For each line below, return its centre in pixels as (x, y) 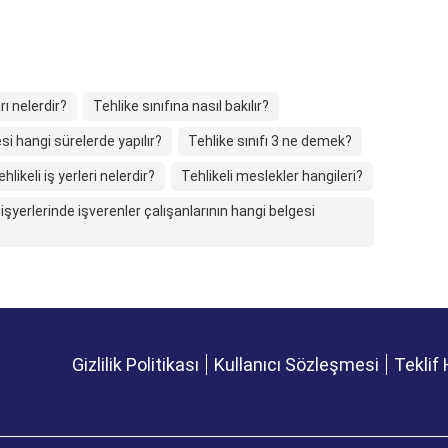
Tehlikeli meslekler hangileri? (272, 176)
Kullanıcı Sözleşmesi (296, 364)
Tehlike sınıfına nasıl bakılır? (181, 106)
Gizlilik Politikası (135, 364)
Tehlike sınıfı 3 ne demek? (270, 141)
